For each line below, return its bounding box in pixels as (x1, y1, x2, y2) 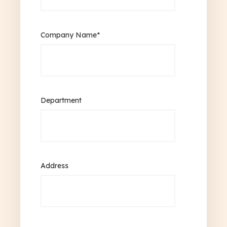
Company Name (41, 30, 97, 40)
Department (41, 96, 82, 105)
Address (41, 161, 68, 171)
